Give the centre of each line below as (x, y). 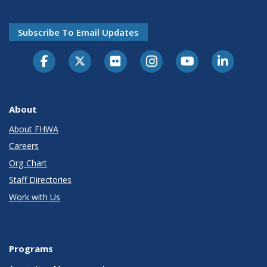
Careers (24, 146)
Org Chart (28, 163)
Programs (31, 248)
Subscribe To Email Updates (78, 32)
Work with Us (35, 197)
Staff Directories (40, 180)
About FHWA (34, 129)
